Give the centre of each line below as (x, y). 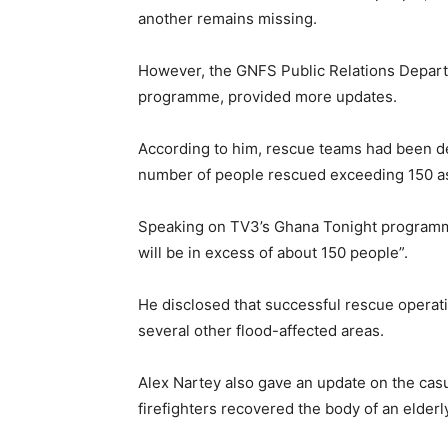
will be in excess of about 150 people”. (273, 252)
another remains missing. (227, 18)
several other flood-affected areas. (261, 330)
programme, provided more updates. (267, 96)
